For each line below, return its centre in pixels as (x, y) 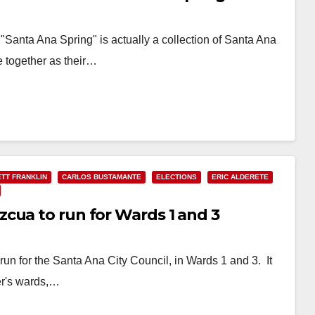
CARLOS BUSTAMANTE (102, 177)
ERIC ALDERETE (240, 177)
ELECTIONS (176, 177)
